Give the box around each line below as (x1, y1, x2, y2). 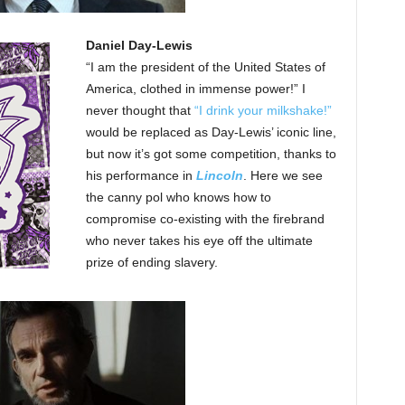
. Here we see (242, 168, 323, 184)
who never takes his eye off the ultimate (85, 233, 313, 249)
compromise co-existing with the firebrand (85, 212, 325, 227)
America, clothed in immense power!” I (85, 81, 306, 97)
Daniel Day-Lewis (85, 38, 193, 53)
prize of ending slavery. (85, 255, 218, 270)
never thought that (85, 103, 194, 118)
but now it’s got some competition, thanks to (85, 146, 336, 162)
